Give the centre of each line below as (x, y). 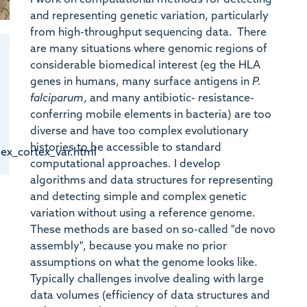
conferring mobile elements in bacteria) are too (150, 115)
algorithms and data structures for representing (151, 181)
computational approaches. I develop (125, 164)
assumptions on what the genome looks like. (144, 263)
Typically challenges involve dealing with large (147, 279)
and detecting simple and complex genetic (138, 197)
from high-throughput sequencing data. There (148, 33)
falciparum (57, 98)
